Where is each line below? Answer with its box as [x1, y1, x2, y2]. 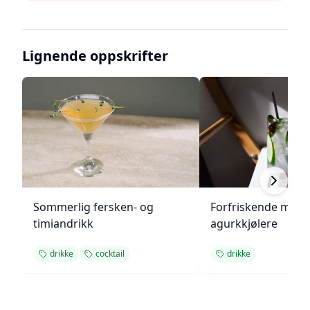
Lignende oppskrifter [22, 46, 168, 65]
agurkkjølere [210, 216, 277, 231]
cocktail [95, 248, 125, 259]
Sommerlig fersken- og [33, 199, 154, 215]
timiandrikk [33, 216, 93, 231]
